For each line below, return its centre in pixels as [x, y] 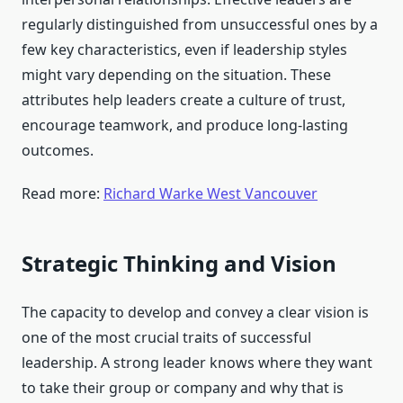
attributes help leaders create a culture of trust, [184, 100]
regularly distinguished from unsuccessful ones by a [200, 25]
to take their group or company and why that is [183, 388]
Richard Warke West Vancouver [210, 194]
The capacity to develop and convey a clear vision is [195, 313]
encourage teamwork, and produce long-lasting [185, 125]
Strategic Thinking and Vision [179, 264]
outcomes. [58, 151]
